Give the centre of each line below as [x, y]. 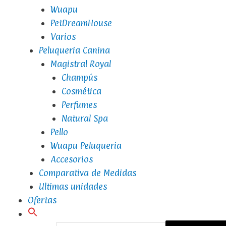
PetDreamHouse [81, 23]
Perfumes [79, 105]
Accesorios [71, 159]
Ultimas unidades [73, 186]
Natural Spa [85, 118]
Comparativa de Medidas [88, 173]
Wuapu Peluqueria [86, 146]
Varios [63, 37]
